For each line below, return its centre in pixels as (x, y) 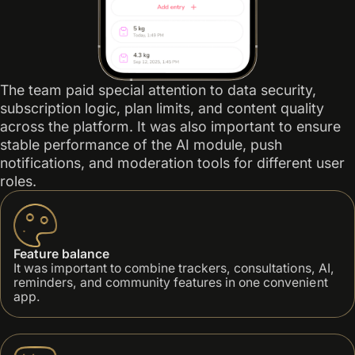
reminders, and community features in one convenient (170, 283)
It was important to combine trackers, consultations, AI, (174, 269)
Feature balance (61, 254)
